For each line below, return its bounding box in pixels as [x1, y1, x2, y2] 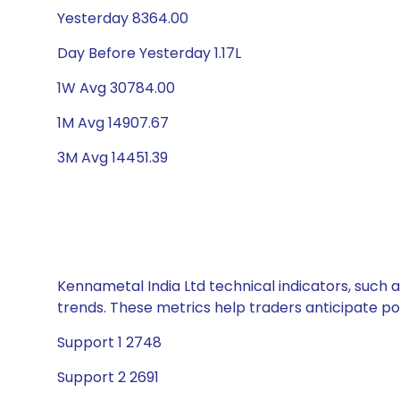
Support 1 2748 [57, 332, 162, 353]
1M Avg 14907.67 [57, 112, 169, 133]
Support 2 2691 [57, 367, 159, 387]
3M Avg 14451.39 [57, 147, 168, 168]
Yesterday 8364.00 [57, 8, 188, 29]
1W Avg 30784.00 [57, 78, 175, 98]
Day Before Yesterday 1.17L [57, 43, 241, 63]
